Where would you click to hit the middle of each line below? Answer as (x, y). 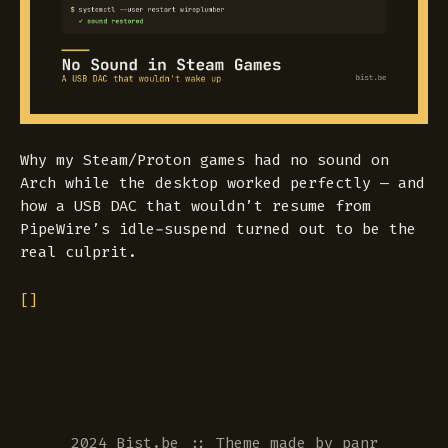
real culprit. (78, 252)
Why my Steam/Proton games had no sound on (204, 160)
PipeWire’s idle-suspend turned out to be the (218, 229)
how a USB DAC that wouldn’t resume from (195, 206)
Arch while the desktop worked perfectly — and (222, 183)
